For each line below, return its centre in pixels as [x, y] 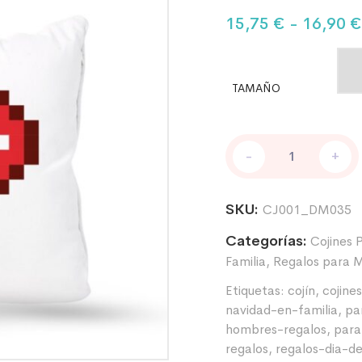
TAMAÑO [256, 88]
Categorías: [266, 241]
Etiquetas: [257, 290]
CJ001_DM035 [307, 210]
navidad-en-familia [282, 310]
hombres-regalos [276, 329]
